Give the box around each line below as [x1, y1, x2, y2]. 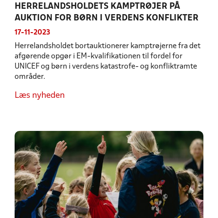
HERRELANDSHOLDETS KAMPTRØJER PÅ [15, 2, 180, 11]
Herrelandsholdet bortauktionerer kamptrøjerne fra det [15, 43, 200, 50]
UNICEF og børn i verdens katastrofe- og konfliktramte [15, 63, 197, 70]
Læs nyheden [15, 91, 65, 100]
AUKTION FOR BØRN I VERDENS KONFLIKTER [15, 14, 199, 22]
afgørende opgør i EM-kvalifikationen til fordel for [15, 53, 182, 60]
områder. [15, 73, 45, 80]
